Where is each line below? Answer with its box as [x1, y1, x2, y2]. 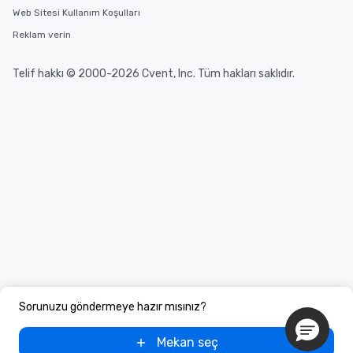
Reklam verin [13, 29, 71, 40]
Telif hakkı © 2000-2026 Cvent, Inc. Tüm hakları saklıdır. [13, 67, 295, 80]
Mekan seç [157, 335, 218, 350]
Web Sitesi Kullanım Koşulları [13, 7, 140, 18]
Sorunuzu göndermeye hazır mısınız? [19, 300, 206, 314]
